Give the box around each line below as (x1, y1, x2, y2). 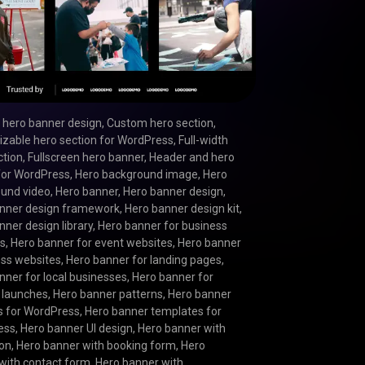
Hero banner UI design (20, 321, 134, 335)
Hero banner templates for (85, 304, 222, 318)
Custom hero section (107, 116, 214, 130)
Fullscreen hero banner (28, 150, 145, 164)
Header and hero (149, 150, 235, 164)
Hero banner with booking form (16, 338, 177, 352)
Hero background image (75, 167, 199, 181)
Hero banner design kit (125, 201, 240, 215)
